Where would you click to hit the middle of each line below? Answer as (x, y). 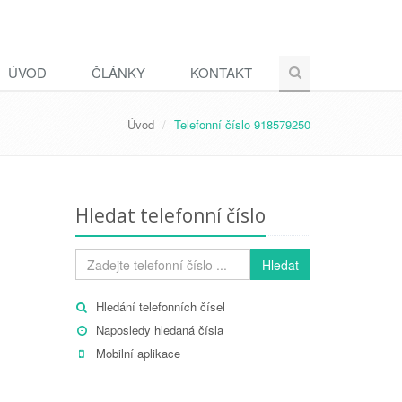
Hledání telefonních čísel (160, 306)
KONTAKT (221, 72)
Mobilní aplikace (138, 353)
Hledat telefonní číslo (170, 215)
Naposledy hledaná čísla (159, 330)
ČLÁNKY (118, 72)
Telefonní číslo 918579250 (242, 124)
